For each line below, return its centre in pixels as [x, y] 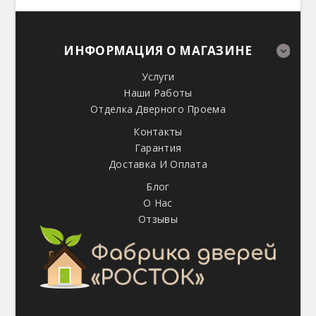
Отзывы [158, 219]
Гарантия [158, 147]
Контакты [158, 131]
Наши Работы [158, 92]
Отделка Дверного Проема [158, 109]
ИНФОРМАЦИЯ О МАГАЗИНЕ [158, 50]
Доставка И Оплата [158, 164]
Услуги [158, 76]
